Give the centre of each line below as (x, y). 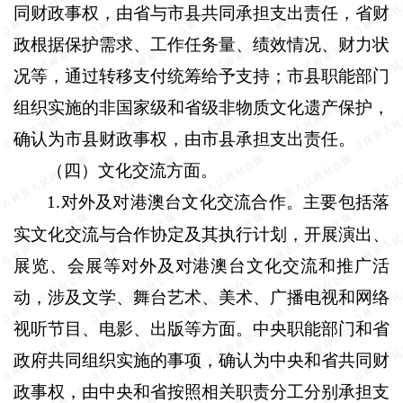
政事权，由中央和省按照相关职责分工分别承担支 (201, 391)
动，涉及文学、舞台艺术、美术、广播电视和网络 (201, 297)
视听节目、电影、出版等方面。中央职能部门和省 (201, 328)
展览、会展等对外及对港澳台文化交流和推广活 (201, 265)
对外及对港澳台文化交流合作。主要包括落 (225, 201)
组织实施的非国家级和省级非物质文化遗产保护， (201, 107)
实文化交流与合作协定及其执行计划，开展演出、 (201, 234)
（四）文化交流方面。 (133, 170)
